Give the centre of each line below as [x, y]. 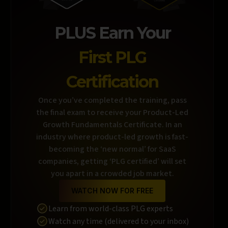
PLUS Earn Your [112, 33]
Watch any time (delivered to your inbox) [118, 221]
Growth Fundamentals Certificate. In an [112, 125]
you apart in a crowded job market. [112, 174]
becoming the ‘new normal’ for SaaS [112, 149]
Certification [112, 82]
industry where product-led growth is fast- [112, 137]
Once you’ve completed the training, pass [112, 101]
